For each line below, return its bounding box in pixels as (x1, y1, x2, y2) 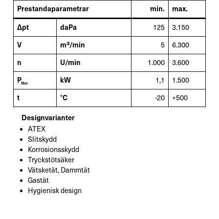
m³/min (60, 40, 86, 49)
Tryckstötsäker (27, 155, 74, 165)
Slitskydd (27, 135, 57, 144)
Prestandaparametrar (17, 4, 89, 13)
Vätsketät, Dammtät (27, 166, 90, 175)
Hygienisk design (27, 186, 82, 196)
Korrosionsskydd (27, 145, 79, 154)
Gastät (27, 176, 49, 185)
